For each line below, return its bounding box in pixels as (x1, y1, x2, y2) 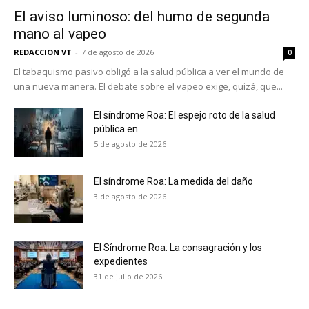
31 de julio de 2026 (94, 270, 162, 281)
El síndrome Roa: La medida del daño (94, 175, 253, 187)
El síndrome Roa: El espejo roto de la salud (94, 109, 275, 121)
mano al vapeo (14, 25, 106, 42)
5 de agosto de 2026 (94, 138, 166, 149)
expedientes (94, 255, 148, 267)
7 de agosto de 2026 (81, 46, 154, 57)
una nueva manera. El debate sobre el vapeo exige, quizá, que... (14, 79, 283, 92)
